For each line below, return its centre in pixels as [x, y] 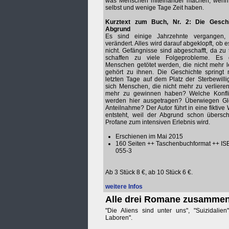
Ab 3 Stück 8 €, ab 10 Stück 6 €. [149, 172]
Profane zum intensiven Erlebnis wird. [158, 122]
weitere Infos [124, 187]
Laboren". [119, 218]
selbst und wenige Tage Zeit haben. [155, 8]
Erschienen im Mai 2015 [149, 136]
